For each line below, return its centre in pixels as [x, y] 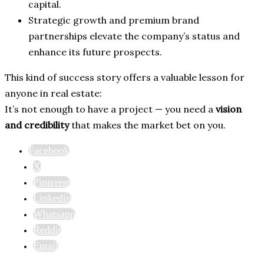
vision [229, 109]
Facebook [49, 151]
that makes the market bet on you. [147, 125]
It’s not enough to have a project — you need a [110, 109]
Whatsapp [54, 214]
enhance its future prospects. [95, 52]
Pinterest [52, 182]
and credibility [37, 125]
